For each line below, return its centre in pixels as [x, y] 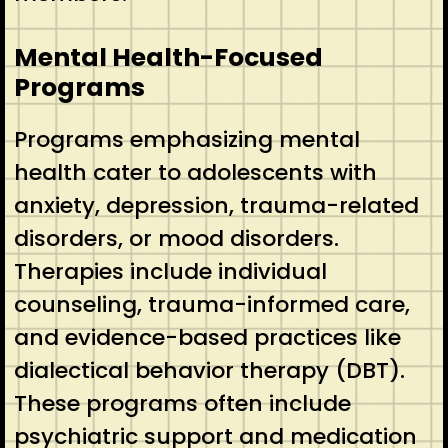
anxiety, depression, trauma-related [216, 205]
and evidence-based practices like [207, 337]
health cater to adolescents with [195, 172]
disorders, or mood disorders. [176, 238]
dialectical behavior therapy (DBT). [209, 370]
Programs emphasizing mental [186, 139]
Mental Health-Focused [168, 57]
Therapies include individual [170, 271]
